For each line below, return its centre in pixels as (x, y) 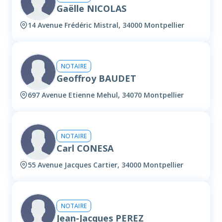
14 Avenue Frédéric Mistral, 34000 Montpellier (106, 25)
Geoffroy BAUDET (96, 78)
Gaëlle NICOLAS (91, 8)
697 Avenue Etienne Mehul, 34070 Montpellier (106, 95)
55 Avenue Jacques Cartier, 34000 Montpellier (106, 165)
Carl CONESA (85, 148)
